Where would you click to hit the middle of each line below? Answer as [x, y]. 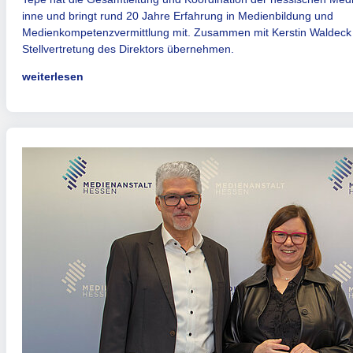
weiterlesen [53, 76]
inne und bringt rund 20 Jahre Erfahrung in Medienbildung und [178, 16]
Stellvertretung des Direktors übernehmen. [128, 49]
